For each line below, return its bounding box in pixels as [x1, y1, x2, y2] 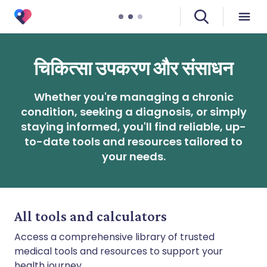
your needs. [101, 149, 166, 164]
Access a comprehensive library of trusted [14, 230, 215, 244]
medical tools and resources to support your [14, 244, 223, 258]
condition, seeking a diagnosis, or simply [20, 104, 247, 119]
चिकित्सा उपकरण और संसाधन [34, 58, 233, 79]
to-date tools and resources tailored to [24, 134, 243, 149]
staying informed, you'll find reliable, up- [21, 119, 246, 134]
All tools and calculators [14, 208, 167, 224]
